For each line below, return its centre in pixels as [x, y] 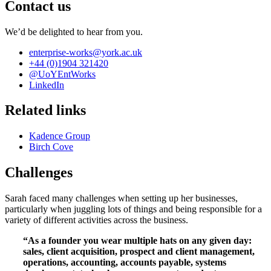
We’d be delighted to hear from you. [74, 31]
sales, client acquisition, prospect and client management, [139, 252]
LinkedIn [47, 85]
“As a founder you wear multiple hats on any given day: [137, 241]
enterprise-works [61, 52]
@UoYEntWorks [62, 74]
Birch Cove [51, 147]
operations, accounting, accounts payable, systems [125, 263]
